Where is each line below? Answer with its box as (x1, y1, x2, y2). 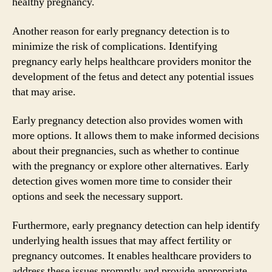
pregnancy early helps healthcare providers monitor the (12, 54, 251, 69)
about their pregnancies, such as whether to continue (12, 144, 239, 158)
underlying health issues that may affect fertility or (12, 233, 231, 248)
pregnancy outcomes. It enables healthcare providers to (12, 248, 251, 263)
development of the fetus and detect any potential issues (12, 69, 254, 84)
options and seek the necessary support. (12, 189, 183, 203)
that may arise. (12, 84, 76, 99)
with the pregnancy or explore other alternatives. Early (12, 159, 249, 173)
